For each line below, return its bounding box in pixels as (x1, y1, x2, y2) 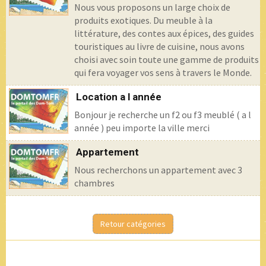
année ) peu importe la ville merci (74, 122, 210, 134)
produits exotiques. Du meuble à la (74, 14, 213, 26)
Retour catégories (100, 218, 166, 229)
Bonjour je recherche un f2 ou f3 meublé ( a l (74, 109, 251, 121)
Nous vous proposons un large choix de (74, 1, 230, 13)
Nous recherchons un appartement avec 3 (74, 164, 242, 176)
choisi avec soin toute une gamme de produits (74, 53, 259, 65)
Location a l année (76, 91, 161, 103)
